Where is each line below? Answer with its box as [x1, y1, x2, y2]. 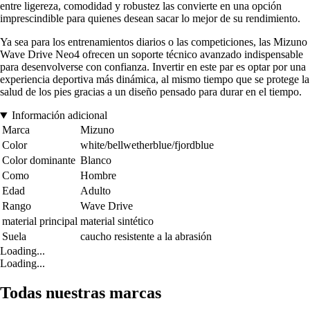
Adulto [80, 185, 111, 197]
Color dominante [2, 154, 75, 167]
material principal [2, 215, 77, 228]
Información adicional [11, 109, 107, 122]
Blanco [80, 154, 111, 167]
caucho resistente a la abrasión [80, 230, 212, 243]
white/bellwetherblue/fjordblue [80, 139, 214, 152]
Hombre [80, 170, 116, 182]
